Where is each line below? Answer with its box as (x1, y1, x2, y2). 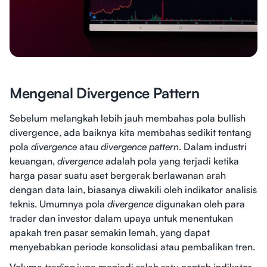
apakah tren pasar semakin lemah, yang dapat (10, 226, 210, 239)
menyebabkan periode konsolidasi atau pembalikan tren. (10, 241, 255, 253)
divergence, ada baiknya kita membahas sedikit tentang (10, 126, 252, 139)
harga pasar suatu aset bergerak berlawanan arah (10, 169, 226, 182)
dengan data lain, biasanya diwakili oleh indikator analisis (10, 184, 257, 196)
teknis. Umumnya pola (10, 198, 107, 210)
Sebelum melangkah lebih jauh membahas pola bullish (10, 112, 246, 125)
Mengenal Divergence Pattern (10, 84, 200, 103)
